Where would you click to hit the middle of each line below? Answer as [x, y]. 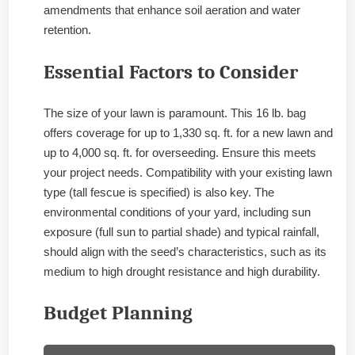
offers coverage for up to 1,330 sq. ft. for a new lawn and [188, 132]
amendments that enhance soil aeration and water [172, 10]
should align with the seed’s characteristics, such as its [185, 251]
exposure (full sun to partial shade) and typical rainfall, [181, 231]
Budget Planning [118, 313]
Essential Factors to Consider [171, 72]
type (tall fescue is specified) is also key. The [159, 192]
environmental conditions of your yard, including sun [177, 212]
